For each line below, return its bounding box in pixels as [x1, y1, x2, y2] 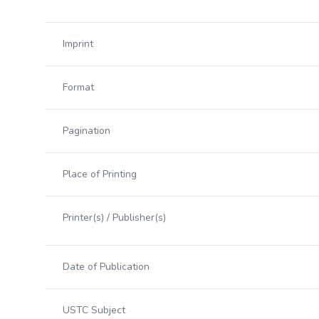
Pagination [63, 124, 110, 137]
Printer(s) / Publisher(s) [63, 211, 166, 224]
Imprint [63, 37, 93, 51]
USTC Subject [63, 303, 125, 317]
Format [63, 80, 94, 94]
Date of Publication [63, 260, 150, 273]
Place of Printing [63, 167, 137, 181]
